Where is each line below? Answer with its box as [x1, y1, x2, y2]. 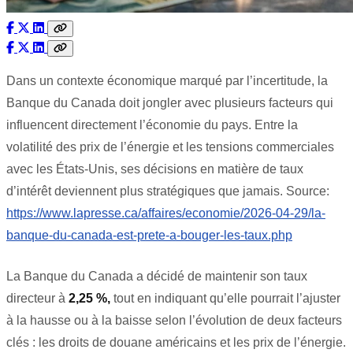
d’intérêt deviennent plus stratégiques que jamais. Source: [6, 184, 329, 198]
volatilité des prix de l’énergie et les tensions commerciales [6, 139, 334, 154]
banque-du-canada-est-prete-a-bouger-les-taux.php [6, 228, 292, 242]
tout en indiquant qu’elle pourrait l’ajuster [110, 291, 340, 305]
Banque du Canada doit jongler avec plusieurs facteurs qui [6, 95, 333, 110]
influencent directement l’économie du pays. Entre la [6, 117, 298, 132]
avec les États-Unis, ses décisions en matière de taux [6, 162, 303, 176]
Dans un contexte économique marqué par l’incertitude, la [6, 73, 328, 87]
